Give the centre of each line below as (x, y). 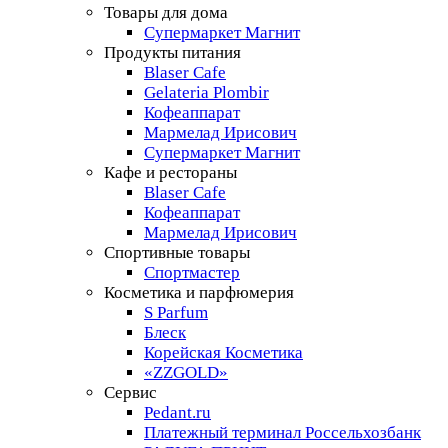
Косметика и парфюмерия (199, 292)
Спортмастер (192, 272)
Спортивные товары (177, 252)
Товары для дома (166, 12)
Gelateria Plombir (206, 92)
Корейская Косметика (223, 352)
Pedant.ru (177, 412)
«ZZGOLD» (186, 372)
